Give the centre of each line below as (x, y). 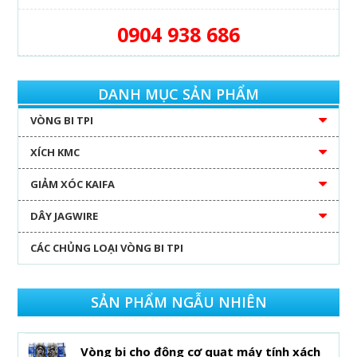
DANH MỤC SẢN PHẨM (178, 94)
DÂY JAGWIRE (65, 216)
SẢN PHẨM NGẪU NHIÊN (178, 302)
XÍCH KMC (55, 152)
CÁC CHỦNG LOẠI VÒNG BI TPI (107, 247)
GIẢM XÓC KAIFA (73, 184)
